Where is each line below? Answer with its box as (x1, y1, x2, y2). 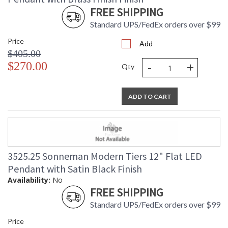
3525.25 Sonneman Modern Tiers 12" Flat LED (8, 150, 202, 163)
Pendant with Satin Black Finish (8, 162, 142, 176)
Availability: (8, 175, 50, 185)
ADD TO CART (128, 93, 172, 101)
